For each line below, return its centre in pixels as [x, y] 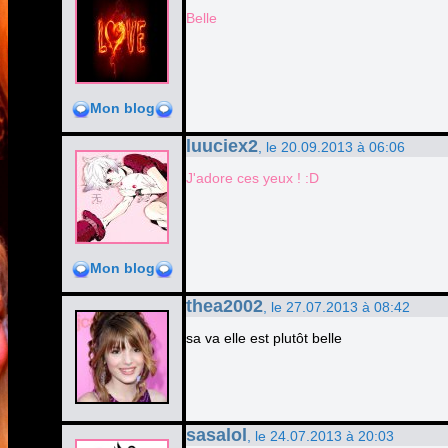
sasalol [216, 435]
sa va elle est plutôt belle [264, 338]
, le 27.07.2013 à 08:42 [336, 307]
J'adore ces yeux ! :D [252, 178]
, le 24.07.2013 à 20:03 [320, 436]
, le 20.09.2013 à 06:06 [331, 147]
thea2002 [224, 306]
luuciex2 [222, 146]
